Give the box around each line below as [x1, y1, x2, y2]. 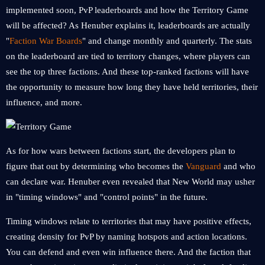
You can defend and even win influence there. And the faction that [6, 247, 251, 257]
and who [221, 161, 256, 171]
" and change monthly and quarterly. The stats [82, 36, 252, 46]
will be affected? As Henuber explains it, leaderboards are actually [6, 21, 250, 30]
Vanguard [186, 161, 221, 171]
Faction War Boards [9, 36, 82, 46]
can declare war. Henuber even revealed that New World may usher [6, 177, 255, 186]
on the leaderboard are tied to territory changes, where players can [6, 51, 250, 61]
